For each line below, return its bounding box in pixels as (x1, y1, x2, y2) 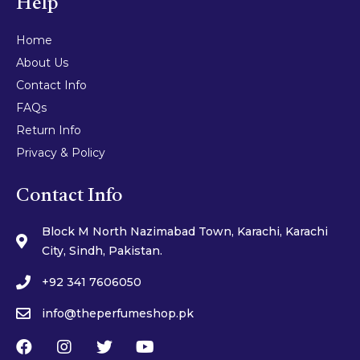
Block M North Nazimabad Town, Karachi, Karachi (41, 224, 328, 239)
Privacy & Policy (16, 145, 105, 161)
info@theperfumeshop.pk (41, 306, 194, 321)
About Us (16, 55, 68, 71)
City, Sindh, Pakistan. (41, 243, 162, 259)
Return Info (16, 123, 81, 138)
